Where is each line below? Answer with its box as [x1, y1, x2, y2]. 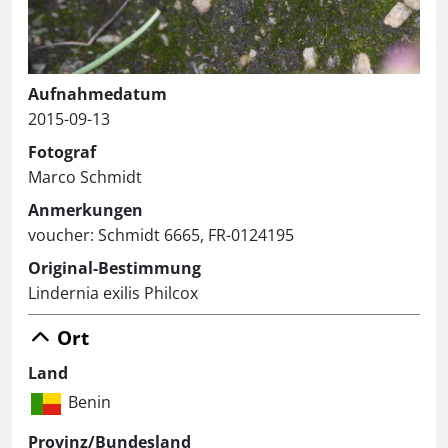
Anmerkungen [28, 199, 143, 222]
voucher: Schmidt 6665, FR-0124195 [28, 224, 294, 247]
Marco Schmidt [28, 166, 142, 189]
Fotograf [28, 141, 96, 164]
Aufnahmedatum [28, 83, 167, 106]
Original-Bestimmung [28, 257, 201, 280]
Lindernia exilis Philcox [28, 282, 198, 305]
